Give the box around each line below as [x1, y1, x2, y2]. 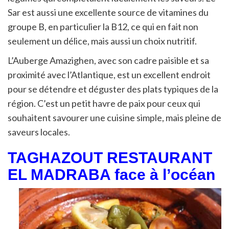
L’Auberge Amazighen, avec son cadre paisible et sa [8, 55, 209, 66]
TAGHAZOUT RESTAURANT [8, 149, 212, 167]
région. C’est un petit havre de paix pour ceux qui [8, 98, 200, 109]
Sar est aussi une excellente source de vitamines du [8, 7, 209, 18]
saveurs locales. [8, 126, 70, 138]
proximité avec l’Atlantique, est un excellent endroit [8, 69, 211, 81]
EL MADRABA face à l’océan [8, 166, 215, 184]
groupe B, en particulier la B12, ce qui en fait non [8, 21, 198, 33]
